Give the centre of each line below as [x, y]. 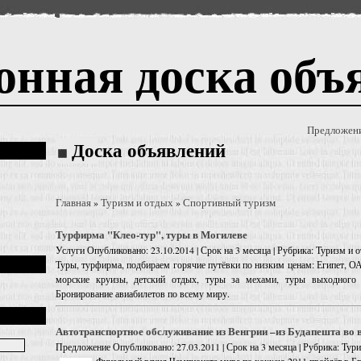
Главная [73, 203]
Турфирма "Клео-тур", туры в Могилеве [151, 234]
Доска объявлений [149, 151]
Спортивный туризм [229, 203]
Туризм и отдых [137, 203]
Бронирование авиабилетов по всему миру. [143, 294]
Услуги [70, 250]
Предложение [83, 347]
